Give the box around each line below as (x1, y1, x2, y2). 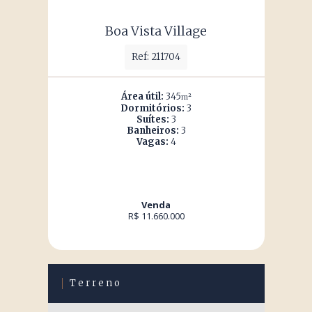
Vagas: (136, 136, 169, 148)
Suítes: (136, 114, 169, 125)
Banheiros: (126, 125, 179, 136)
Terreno (69, 277, 122, 289)
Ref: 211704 (132, 51, 180, 63)
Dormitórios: (120, 102, 185, 114)
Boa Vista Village (105, 23, 207, 39)
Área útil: (120, 91, 164, 102)
